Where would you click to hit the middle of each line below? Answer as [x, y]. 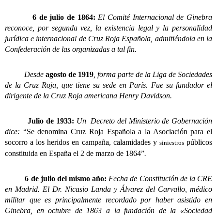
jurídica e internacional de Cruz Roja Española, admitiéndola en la [108, 39]
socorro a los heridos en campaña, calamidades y [82, 142]
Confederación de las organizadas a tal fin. [71, 49]
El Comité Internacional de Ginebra [154, 17]
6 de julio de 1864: [64, 17]
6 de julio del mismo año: [66, 179]
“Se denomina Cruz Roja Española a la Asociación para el [118, 132]
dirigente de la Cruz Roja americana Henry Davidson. [88, 96]
